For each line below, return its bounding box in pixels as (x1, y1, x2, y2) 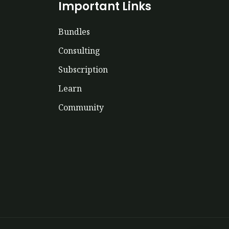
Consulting (58, 44, 100, 56)
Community (58, 101, 104, 113)
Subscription (58, 63, 108, 75)
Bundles (58, 26, 90, 37)
